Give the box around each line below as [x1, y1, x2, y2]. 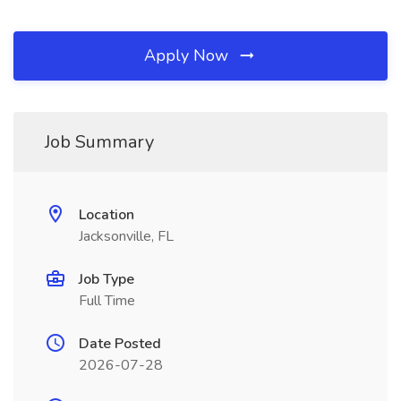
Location [79, 205, 134, 225]
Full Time [79, 291, 135, 311]
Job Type [79, 269, 134, 289]
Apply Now [144, 45, 233, 66]
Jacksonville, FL [79, 226, 174, 246]
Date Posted [79, 334, 161, 354]
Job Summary [45, 130, 154, 154]
